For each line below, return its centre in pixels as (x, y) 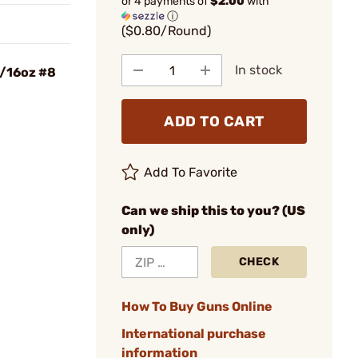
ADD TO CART (214, 121)
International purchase (194, 334)
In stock (259, 70)
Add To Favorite (191, 172)
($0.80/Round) (166, 31)
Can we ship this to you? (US (213, 211)
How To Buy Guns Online (197, 306)
